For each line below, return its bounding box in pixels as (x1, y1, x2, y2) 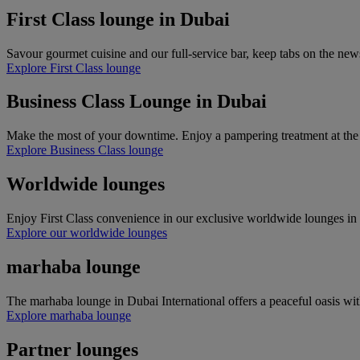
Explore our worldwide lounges (6, 226, 167, 240)
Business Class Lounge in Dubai (6, 91, 267, 112)
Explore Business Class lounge (6, 143, 163, 157)
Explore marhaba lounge (6, 308, 131, 322)
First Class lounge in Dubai (6, 8, 230, 30)
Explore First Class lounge (6, 60, 141, 75)
